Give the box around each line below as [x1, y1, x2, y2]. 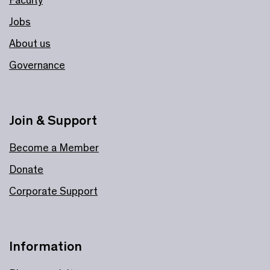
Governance [9, 58, 65, 72]
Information [9, 237, 82, 254]
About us [9, 36, 51, 50]
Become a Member [9, 140, 99, 154]
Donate [9, 162, 43, 176]
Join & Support [9, 111, 97, 128]
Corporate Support [9, 184, 98, 198]
